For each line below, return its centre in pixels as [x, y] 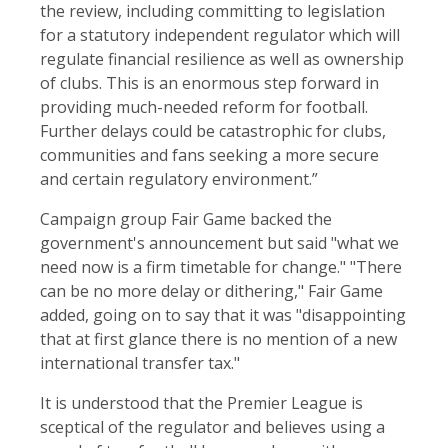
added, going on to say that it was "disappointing [223, 315]
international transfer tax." [140, 363]
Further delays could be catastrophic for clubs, [213, 131]
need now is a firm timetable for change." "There [221, 267]
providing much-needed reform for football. [204, 107]
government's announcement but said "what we [219, 243]
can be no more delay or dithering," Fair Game [211, 291]
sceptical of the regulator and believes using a [212, 427]
